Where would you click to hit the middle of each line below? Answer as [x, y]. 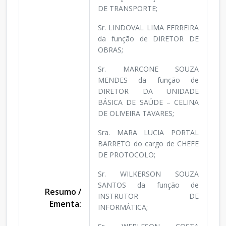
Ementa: [65, 204]
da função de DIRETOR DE [148, 39]
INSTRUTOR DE [148, 196]
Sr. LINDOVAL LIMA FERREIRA [148, 28]
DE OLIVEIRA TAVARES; [136, 114]
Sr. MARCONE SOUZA [148, 69]
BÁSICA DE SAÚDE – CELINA [148, 102]
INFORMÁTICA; [123, 207]
